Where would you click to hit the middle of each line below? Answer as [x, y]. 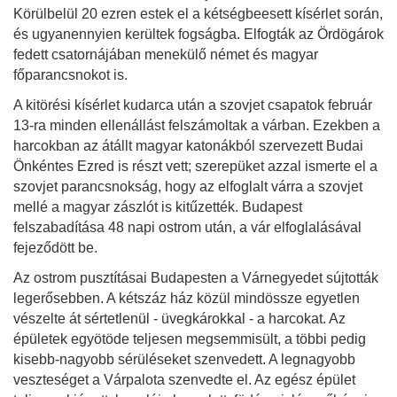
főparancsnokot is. [70, 74]
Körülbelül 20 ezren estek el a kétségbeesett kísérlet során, [198, 13]
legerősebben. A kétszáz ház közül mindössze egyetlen [187, 298]
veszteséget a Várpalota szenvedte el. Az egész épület [184, 379]
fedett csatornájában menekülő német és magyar [166, 54]
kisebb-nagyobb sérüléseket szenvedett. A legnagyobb [184, 359]
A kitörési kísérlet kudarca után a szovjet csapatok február [193, 105]
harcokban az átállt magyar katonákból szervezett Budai [188, 145]
